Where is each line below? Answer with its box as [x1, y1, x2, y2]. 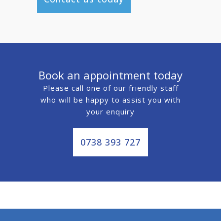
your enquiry [86, 106, 135, 116]
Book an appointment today [38, 67, 183, 82]
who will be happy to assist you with [40, 94, 181, 105]
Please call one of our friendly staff [42, 82, 179, 93]
